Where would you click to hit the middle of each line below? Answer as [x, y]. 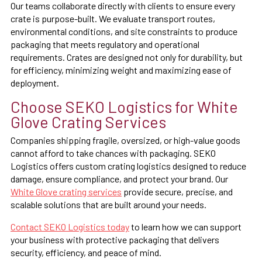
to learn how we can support [185, 226]
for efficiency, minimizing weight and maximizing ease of [121, 70]
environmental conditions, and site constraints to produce [124, 31]
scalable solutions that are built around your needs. [108, 204]
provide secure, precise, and [177, 191]
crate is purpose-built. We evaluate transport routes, [113, 18]
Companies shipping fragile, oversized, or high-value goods [125, 140]
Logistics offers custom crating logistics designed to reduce [128, 166]
